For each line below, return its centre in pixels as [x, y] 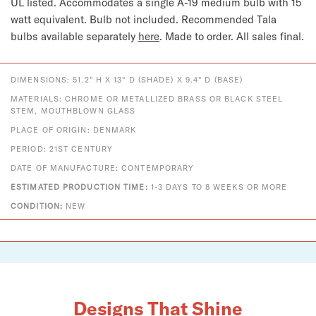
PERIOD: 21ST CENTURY [62, 149]
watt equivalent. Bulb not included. [96, 19]
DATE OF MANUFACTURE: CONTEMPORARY [103, 168]
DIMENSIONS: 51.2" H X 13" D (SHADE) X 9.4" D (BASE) [127, 80]
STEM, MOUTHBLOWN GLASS [73, 111]
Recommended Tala [229, 19]
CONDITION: [38, 206]
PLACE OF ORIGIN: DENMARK [74, 130]
